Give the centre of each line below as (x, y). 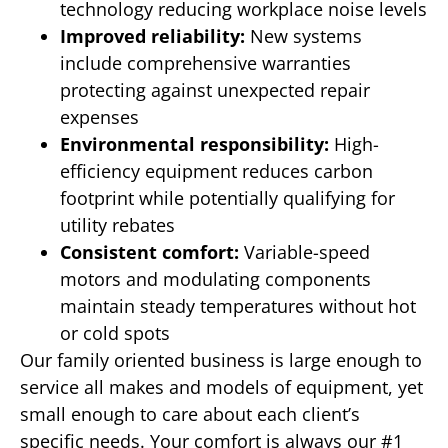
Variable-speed (304, 251)
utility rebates (117, 224)
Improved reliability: (152, 35)
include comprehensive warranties (205, 62)
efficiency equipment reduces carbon (216, 170)
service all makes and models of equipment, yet (221, 386)
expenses (99, 116)
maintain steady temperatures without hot (238, 305)
